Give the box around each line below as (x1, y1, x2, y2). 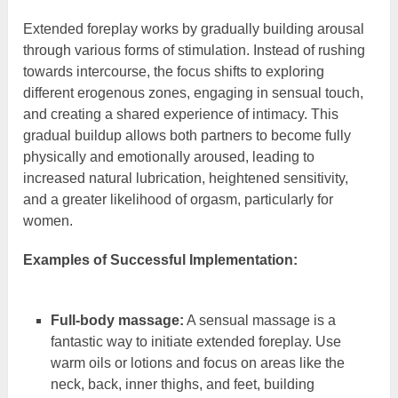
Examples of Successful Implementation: (23, 252, 298, 268)
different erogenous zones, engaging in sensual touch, (23, 85, 364, 101)
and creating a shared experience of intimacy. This (23, 107, 339, 123)
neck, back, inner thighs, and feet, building (50, 377, 314, 393)
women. (23, 213, 74, 229)
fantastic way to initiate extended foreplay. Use (50, 334, 341, 350)
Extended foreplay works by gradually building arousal (23, 21, 365, 37)
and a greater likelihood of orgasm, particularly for (23, 192, 334, 208)
